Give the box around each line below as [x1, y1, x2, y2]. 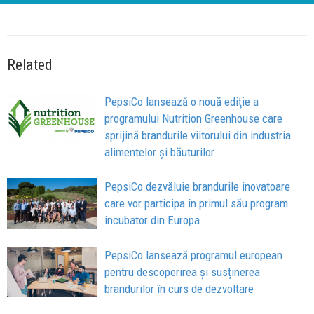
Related [7, 55, 53, 74]
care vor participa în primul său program [104, 196, 289, 210]
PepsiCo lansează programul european [104, 247, 283, 262]
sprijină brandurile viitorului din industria [104, 128, 292, 142]
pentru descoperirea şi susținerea [104, 264, 261, 279]
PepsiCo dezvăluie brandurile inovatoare [104, 179, 291, 193]
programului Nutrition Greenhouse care [104, 111, 283, 125]
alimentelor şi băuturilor [104, 144, 215, 159]
